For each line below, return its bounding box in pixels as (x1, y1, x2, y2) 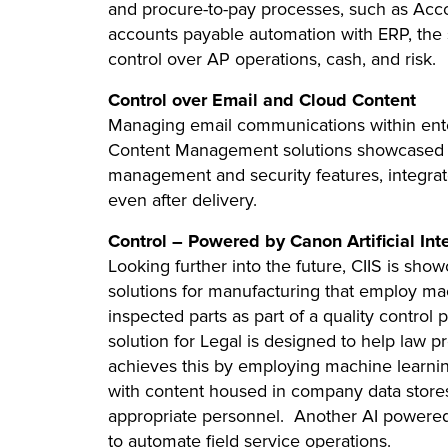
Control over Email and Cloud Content (108, 89, 416, 111)
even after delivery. (108, 189, 257, 211)
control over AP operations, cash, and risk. (108, 48, 436, 70)
